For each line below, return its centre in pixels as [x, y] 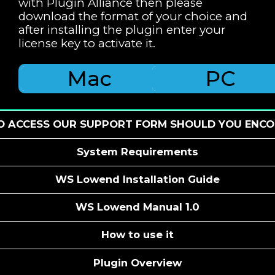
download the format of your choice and [133, 16]
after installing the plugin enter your [122, 29]
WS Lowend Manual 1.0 [137, 207]
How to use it [137, 235]
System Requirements [137, 152]
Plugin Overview [137, 262]
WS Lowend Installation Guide [137, 180]
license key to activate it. [87, 43]
